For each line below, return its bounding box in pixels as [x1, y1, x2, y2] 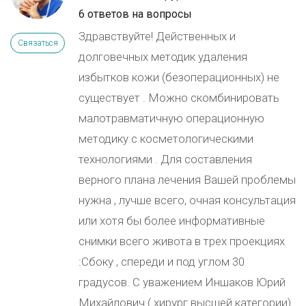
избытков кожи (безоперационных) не [79, 70, 279, 84]
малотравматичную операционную [79, 111, 264, 125]
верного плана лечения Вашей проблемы [79, 173, 296, 186]
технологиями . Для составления [79, 152, 252, 166]
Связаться [17, 38, 58, 48]
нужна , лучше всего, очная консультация [79, 193, 296, 207]
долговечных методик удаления [79, 50, 247, 64]
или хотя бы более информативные [79, 214, 265, 227]
